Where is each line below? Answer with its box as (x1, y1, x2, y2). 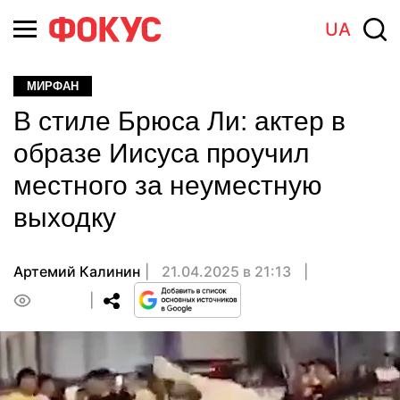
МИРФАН (27, 79, 79, 93)
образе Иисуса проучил (13, 138, 310, 168)
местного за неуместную (13, 171, 322, 200)
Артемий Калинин (13, 262, 140, 280)
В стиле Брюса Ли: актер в (13, 106, 346, 136)
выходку (13, 203, 116, 232)
